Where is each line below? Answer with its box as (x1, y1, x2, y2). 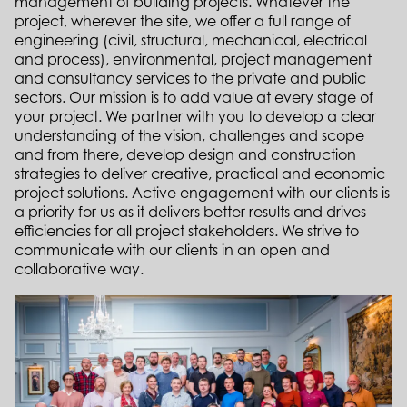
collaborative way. (15, 260, 144, 279)
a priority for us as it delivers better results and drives (15, 203, 366, 222)
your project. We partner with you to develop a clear (15, 107, 376, 126)
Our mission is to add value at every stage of (69, 88, 373, 107)
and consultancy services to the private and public (15, 69, 366, 88)
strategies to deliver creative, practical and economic (15, 164, 385, 184)
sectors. (15, 88, 65, 107)
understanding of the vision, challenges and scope (15, 126, 364, 145)
